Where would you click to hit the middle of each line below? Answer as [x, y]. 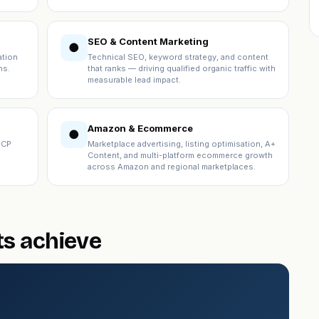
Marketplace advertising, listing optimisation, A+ [182, 144]
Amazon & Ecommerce [140, 128]
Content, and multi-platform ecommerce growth [180, 155]
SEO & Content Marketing [148, 41]
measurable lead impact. [134, 80]
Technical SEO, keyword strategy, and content [178, 57]
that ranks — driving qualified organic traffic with [182, 68]
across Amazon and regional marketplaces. [172, 167]
